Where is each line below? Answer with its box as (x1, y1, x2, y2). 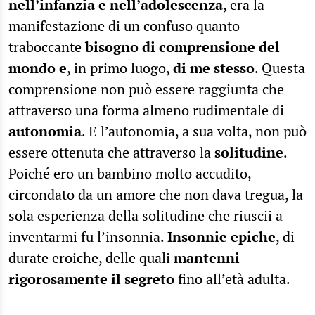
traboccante (8, 37, 85, 56)
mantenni (174, 247, 240, 267)
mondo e (8, 58, 67, 77)
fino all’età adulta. (178, 269, 290, 288)
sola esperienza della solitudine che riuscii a (8, 205, 283, 225)
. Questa (255, 58, 305, 77)
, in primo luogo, (67, 58, 173, 77)
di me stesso (173, 58, 255, 77)
